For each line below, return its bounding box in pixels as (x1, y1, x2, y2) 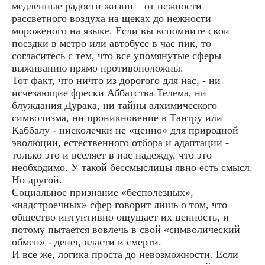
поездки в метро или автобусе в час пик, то (12, 37, 211, 50)
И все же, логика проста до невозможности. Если (12, 248, 238, 261)
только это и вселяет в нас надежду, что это (12, 149, 212, 161)
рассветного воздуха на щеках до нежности (12, 12, 211, 25)
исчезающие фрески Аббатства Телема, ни (12, 87, 206, 99)
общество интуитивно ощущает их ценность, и (12, 211, 229, 224)
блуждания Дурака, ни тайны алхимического (12, 99, 217, 112)
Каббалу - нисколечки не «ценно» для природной (12, 124, 238, 137)
